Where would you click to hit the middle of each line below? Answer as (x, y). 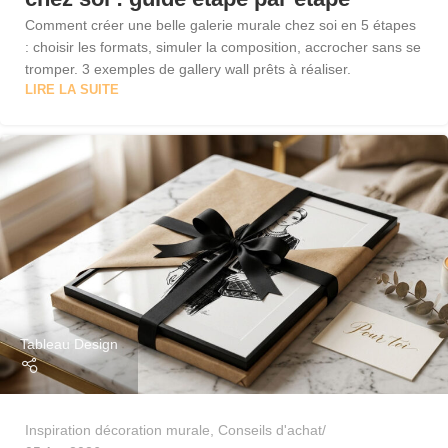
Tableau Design (69, 343)
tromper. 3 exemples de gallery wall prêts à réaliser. (188, 68)
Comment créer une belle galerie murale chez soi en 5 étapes (220, 24)
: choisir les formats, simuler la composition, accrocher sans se (223, 46)
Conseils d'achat (270, 430)
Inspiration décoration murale (117, 430)
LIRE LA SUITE (72, 89)
